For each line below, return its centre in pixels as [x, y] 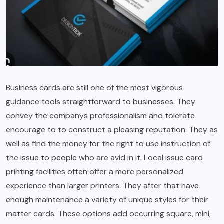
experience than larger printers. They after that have [102, 186]
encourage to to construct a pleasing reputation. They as [112, 130]
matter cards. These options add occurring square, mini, [108, 214]
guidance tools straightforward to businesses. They [101, 102]
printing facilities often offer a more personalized [95, 172]
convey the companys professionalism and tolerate [100, 116]
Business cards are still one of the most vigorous [94, 88]
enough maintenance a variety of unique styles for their [107, 200]
